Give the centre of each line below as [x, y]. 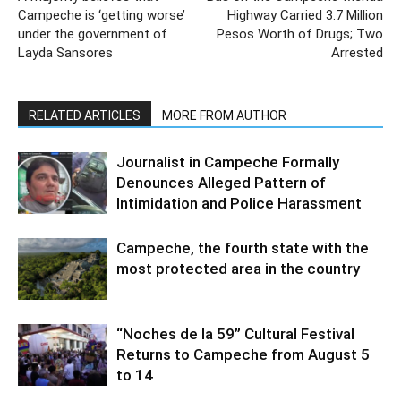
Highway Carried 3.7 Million [305, 15]
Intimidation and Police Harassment [239, 203]
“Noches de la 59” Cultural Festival [235, 333]
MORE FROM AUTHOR [224, 115]
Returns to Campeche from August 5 [243, 354]
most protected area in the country [238, 268]
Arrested [357, 52]
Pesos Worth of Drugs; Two [300, 34]
